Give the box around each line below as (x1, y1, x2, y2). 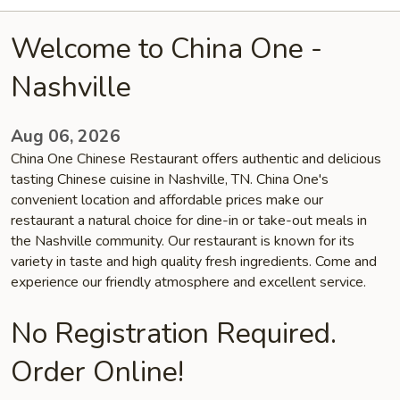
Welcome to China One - (11, 29, 322, 68)
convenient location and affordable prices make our (11, 190, 323, 210)
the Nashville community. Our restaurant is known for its (11, 231, 354, 251)
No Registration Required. (11, 314, 337, 353)
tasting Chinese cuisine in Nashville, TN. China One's (11, 170, 329, 189)
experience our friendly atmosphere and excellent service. (11, 272, 366, 292)
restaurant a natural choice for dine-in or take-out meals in (11, 211, 367, 230)
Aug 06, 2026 (11, 125, 121, 148)
